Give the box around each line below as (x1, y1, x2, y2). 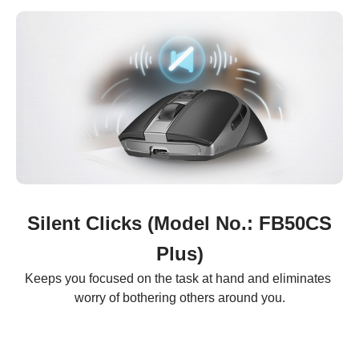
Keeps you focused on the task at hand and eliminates (25, 272, 334, 286)
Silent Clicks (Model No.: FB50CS (27, 212, 332, 235)
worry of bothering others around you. (74, 291, 285, 305)
